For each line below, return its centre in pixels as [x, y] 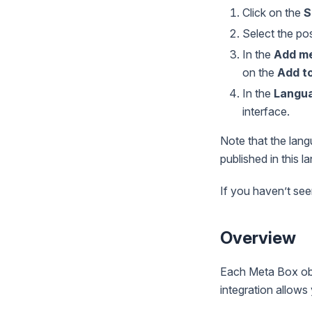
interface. [266, 111]
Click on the [273, 12]
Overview [258, 237]
